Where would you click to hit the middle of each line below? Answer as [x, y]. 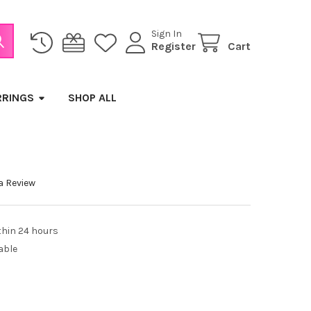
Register [174, 47]
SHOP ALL [92, 97]
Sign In [167, 34]
